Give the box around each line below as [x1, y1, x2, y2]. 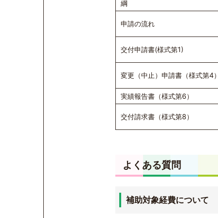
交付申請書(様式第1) [121, 45, 183, 54]
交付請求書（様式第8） [121, 112, 193, 121]
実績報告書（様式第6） [121, 92, 193, 101]
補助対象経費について [126, 195, 209, 205]
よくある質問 [123, 159, 181, 171]
